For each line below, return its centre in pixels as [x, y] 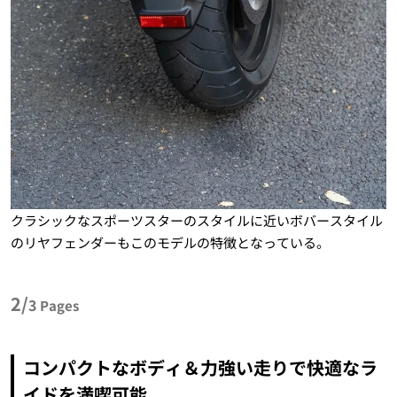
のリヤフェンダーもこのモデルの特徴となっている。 [170, 242]
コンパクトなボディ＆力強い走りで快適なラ [200, 367]
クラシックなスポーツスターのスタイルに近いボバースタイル [196, 220]
